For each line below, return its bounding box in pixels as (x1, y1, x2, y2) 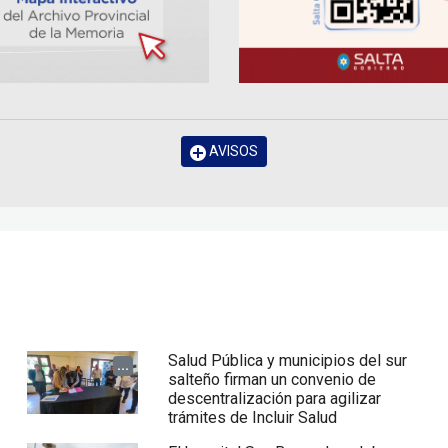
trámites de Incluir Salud (168, 408, 338, 428)
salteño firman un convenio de (168, 370, 377, 390)
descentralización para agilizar (168, 389, 382, 409)
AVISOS (206, 143, 258, 160)
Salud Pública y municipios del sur (168, 351, 408, 371)
